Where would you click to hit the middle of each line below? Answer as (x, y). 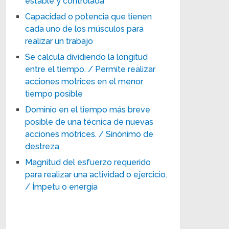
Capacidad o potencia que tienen (89, 16)
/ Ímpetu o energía (62, 187)
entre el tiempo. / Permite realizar (90, 69)
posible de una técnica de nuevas (89, 122)
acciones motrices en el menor (84, 81)
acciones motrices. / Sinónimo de (89, 134)
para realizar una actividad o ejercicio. (96, 174)
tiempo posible (54, 94)
